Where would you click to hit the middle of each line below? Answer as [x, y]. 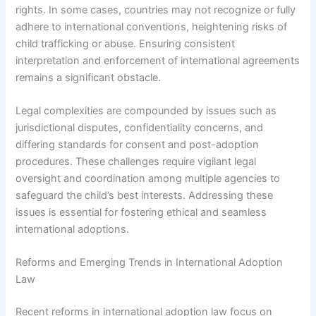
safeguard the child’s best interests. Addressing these [145, 196]
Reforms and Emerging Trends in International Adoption [150, 263]
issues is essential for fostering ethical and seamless [141, 213]
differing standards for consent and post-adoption [138, 145]
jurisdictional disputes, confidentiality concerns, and [140, 128]
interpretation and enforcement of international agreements [158, 60]
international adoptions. [73, 230]
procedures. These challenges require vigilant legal [136, 162]
